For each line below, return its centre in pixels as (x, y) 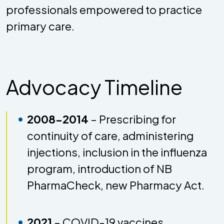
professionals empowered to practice (104, 9)
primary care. (42, 26)
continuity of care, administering (110, 135)
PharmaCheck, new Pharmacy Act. (116, 185)
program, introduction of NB (99, 168)
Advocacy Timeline (94, 86)
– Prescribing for (132, 119)
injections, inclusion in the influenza (117, 152)
